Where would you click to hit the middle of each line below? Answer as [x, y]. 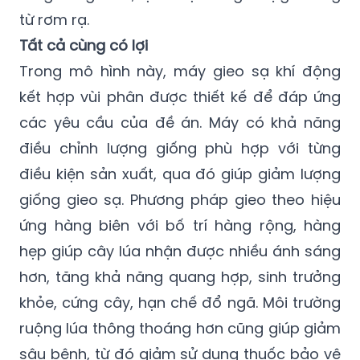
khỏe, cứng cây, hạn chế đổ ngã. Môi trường [180, 302]
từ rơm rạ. [54, 19]
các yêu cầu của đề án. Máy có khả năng [180, 122]
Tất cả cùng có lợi [84, 45]
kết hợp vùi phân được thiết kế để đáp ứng [180, 96]
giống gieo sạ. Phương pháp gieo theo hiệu [180, 199]
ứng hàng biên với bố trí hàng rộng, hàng [180, 225]
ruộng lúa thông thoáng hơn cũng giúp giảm [180, 328]
